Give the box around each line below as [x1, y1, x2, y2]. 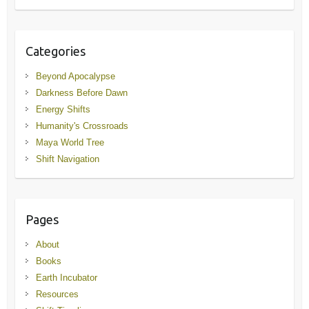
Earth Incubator [35, 272, 97, 283]
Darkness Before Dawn [35, 88, 128, 99]
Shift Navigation [35, 154, 99, 165]
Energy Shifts [35, 104, 90, 115]
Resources [35, 289, 79, 300]
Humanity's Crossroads [35, 121, 128, 132]
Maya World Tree [35, 137, 104, 148]
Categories [25, 44, 86, 59]
